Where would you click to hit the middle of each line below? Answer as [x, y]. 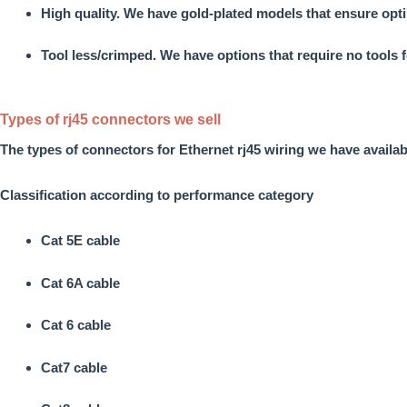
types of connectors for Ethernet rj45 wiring [168, 149]
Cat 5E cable [80, 241]
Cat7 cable [74, 367]
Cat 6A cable [80, 283]
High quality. [82, 13]
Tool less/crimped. [99, 55]
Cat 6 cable [76, 325]
